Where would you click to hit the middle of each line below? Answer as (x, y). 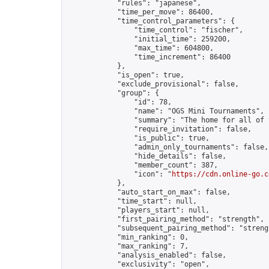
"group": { (113, 93)
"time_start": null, (132, 201)
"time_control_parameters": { (151, 21)
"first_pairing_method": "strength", (165, 219)
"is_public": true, (138, 138)
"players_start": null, (138, 210)
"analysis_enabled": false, (147, 255)
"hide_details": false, (147, 156)
